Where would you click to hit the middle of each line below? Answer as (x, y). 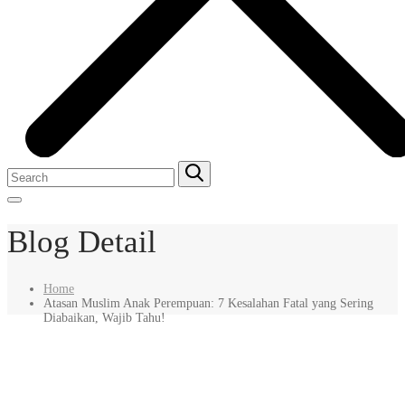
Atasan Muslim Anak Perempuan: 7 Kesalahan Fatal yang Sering (208, 303)
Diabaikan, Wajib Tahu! (104, 317)
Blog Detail (82, 242)
